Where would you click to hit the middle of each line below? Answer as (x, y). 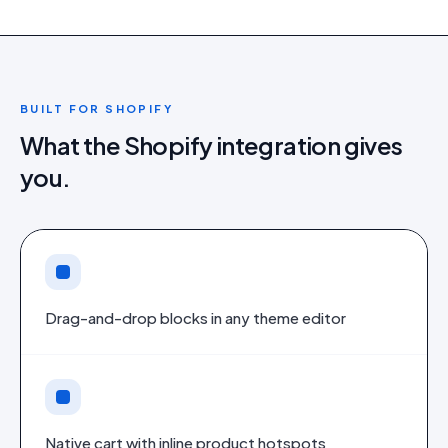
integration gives (307, 145)
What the (72, 145)
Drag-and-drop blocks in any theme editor (195, 317)
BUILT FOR (63, 108)
